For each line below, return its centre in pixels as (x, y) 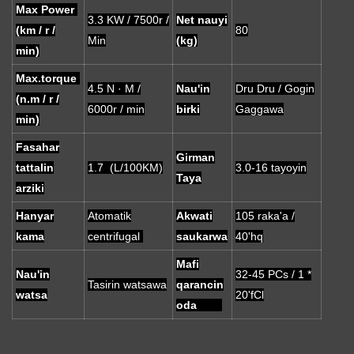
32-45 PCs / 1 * (273, 275)
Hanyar (35, 216)
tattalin (35, 168)
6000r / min (116, 109)
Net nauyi (202, 20)
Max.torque (48, 79)
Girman (196, 158)
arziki (30, 188)
